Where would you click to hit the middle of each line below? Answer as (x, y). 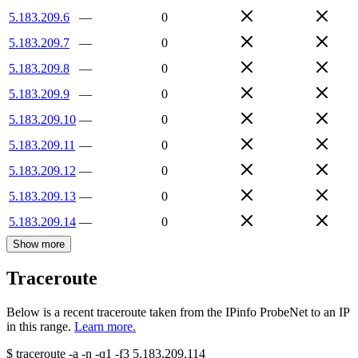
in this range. (39, 327)
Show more (39, 244)
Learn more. (105, 327)
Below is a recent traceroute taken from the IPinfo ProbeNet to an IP (178, 312)
